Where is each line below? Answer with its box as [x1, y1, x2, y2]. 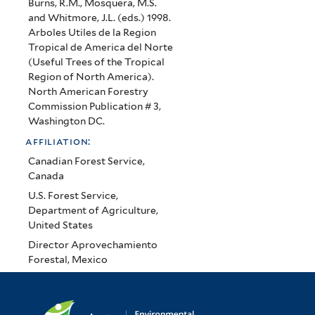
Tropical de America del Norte [27, 41, 173, 53]
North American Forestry [27, 85, 148, 97]
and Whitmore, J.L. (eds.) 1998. [27, 11, 171, 23]
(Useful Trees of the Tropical [27, 56, 165, 67]
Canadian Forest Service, [27, 155, 145, 167]
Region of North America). [27, 70, 154, 82]
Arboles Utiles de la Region [27, 26, 156, 38]
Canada [27, 170, 64, 182]
